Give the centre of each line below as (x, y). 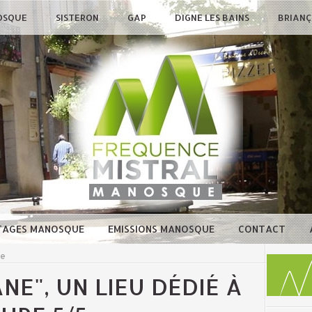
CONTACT (263, 229)
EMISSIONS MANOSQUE (162, 229)
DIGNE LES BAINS (213, 18)
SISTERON (78, 18)
